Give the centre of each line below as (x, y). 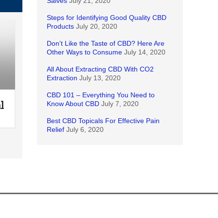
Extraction (62, 78)
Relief (55, 129)
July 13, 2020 (100, 78)
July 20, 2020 (97, 26)
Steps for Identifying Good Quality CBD (107, 18)
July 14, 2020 (145, 52)
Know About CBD (73, 104)
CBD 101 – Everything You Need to (101, 95)
